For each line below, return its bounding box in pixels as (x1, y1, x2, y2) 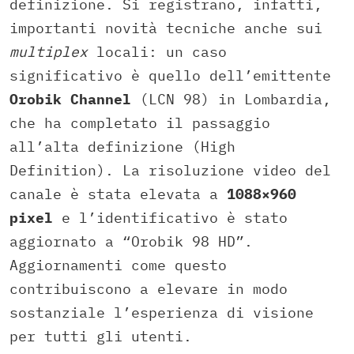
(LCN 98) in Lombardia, (131, 90, 331, 109)
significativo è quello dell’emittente (9, 66, 331, 85)
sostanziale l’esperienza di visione (9, 303, 314, 322)
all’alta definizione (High (9, 137, 235, 156)
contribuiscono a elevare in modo (9, 280, 288, 299)
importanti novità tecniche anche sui (9, 19, 322, 38)
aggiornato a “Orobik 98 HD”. (9, 232, 253, 251)
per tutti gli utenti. (9, 327, 192, 346)
